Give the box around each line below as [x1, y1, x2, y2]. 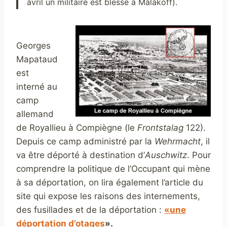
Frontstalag [137, 122, 183, 133]
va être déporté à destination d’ [16, 149, 145, 160]
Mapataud [16, 54, 58, 64]
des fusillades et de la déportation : [16, 204, 164, 215]
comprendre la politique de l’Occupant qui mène [16, 163, 210, 174]
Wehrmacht [155, 136, 201, 146]
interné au [16, 81, 57, 92]
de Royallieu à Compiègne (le [16, 122, 137, 133]
